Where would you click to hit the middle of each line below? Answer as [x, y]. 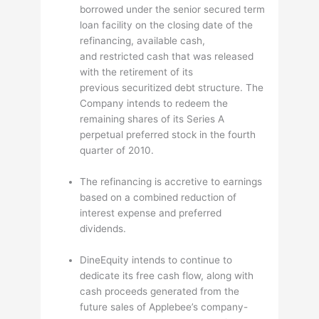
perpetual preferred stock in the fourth [168, 135]
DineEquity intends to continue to [156, 260]
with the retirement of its [137, 72]
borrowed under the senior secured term [173, 10]
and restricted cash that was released [167, 57]
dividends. [103, 229]
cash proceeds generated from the [160, 291]
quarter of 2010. [117, 151]
